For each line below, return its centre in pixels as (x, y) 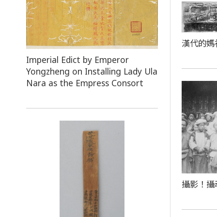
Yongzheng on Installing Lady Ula (92, 71)
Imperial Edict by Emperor (77, 60)
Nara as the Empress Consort (85, 83)
